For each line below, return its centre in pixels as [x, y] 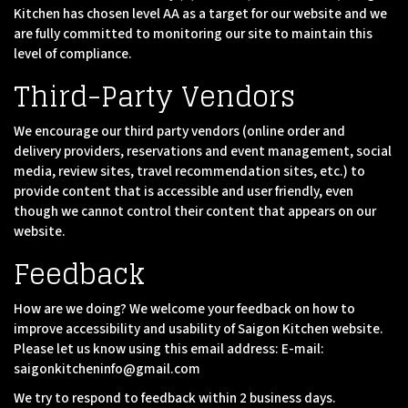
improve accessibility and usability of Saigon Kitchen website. [199, 329]
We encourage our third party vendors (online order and [179, 131]
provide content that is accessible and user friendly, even [184, 191]
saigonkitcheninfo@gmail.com [107, 369]
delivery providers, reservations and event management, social [203, 151]
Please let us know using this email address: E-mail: [169, 349]
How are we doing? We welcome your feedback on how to [184, 309]
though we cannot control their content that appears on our [195, 211]
